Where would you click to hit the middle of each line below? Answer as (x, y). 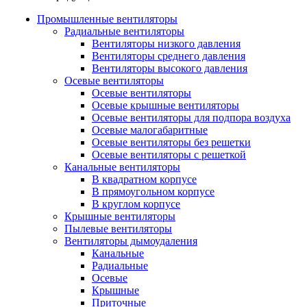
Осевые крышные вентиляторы (165, 105)
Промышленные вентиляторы (107, 19)
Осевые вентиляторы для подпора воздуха (191, 118)
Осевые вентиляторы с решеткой (169, 155)
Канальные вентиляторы (122, 167)
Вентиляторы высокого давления (170, 68)
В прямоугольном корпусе (153, 192)
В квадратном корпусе (144, 179)
